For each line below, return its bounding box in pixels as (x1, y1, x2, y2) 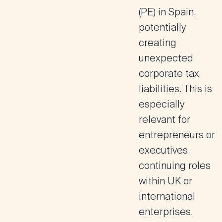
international (139, 190, 195, 203)
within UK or (139, 174, 192, 187)
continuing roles (139, 159, 211, 172)
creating (139, 36, 176, 49)
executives (139, 144, 188, 157)
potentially (139, 21, 186, 34)
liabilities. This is (139, 82, 212, 95)
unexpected (139, 52, 193, 64)
